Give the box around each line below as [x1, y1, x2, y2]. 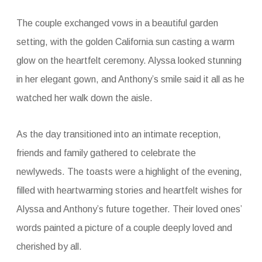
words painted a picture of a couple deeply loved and [16, 223, 232, 233]
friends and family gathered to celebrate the [16, 148, 196, 158]
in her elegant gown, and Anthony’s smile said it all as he [16, 74, 244, 85]
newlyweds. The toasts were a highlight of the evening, [16, 167, 242, 177]
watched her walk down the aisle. [16, 93, 153, 104]
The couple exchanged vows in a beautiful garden [16, 18, 218, 29]
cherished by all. [16, 242, 82, 252]
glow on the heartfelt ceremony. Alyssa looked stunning [16, 56, 242, 66]
